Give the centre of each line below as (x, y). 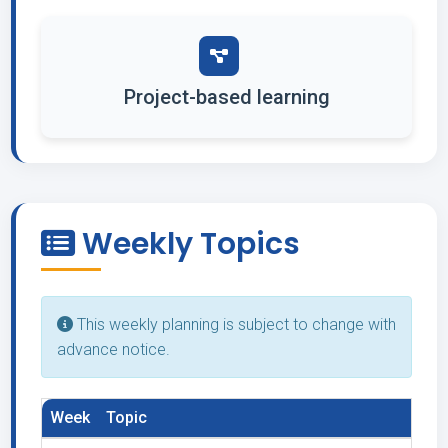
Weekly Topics (187, 244)
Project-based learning (226, 97)
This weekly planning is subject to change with (234, 324)
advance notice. (113, 349)
